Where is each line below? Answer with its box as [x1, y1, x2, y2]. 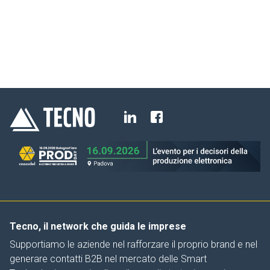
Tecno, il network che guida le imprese [10, 220, 186, 232]
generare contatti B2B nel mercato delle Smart [10, 253, 207, 265]
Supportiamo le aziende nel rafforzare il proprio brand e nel [10, 238, 257, 250]
